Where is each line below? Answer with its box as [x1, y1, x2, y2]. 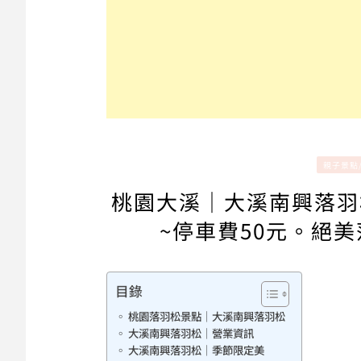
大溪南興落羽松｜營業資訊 [127, 325, 254, 342]
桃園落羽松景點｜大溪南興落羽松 [127, 308, 285, 325]
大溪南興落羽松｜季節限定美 [127, 342, 264, 359]
